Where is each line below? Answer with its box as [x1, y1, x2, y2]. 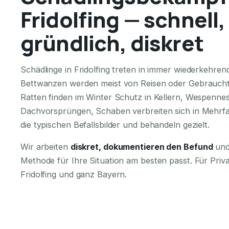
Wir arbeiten [20, 141, 71, 152]
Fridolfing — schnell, [20, 4, 225, 34]
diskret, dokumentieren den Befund [70, 141, 213, 152]
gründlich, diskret [20, 28, 203, 58]
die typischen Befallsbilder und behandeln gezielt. [20, 119, 210, 130]
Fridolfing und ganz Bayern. [20, 169, 127, 179]
